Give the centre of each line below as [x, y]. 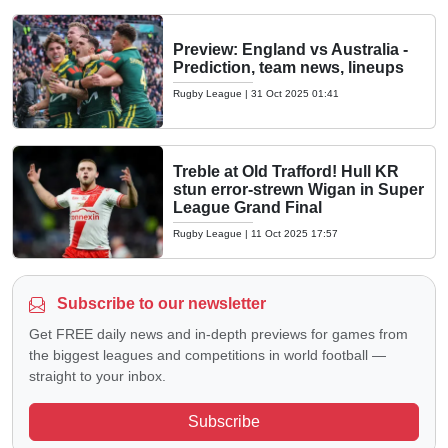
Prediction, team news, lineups [288, 68]
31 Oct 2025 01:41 [295, 94]
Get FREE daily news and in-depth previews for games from [218, 334]
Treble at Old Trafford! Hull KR [286, 171]
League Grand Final [247, 207]
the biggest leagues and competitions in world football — [207, 355]
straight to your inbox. [97, 376]
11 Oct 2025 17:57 [294, 233]
